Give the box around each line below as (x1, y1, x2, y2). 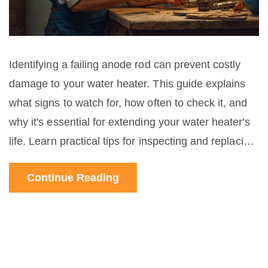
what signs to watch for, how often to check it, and (9, 97, 248, 109)
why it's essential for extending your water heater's (9, 116, 250, 128)
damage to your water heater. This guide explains (9, 78, 246, 90)
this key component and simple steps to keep (9, 154, 226, 166)
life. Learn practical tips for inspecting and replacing (9, 135, 255, 147)
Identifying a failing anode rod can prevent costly (9, 59, 241, 71)
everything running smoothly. (9, 173, 147, 185)
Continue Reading (27, 172, 119, 184)
